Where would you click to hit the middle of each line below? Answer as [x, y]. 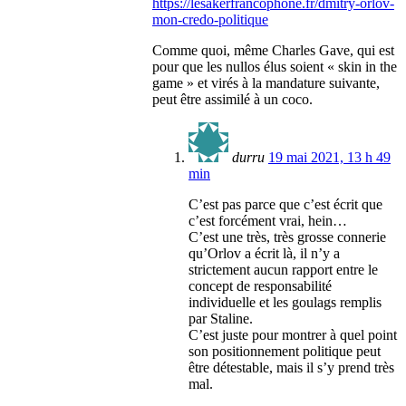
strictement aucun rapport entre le [283, 270]
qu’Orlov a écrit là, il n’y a [264, 254]
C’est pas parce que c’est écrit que [285, 205]
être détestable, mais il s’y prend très [291, 368]
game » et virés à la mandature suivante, [266, 83]
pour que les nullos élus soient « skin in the [275, 67]
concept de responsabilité [260, 286]
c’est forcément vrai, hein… [268, 221]
